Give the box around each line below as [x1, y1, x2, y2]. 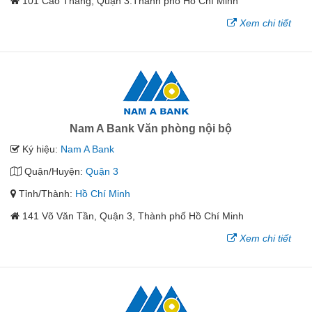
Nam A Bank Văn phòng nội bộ [70, 123, 232, 134]
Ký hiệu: [19, 143, 61, 155]
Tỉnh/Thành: [16, 188, 75, 199]
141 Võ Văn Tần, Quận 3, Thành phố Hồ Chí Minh [22, 210, 244, 221]
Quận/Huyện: [22, 166, 86, 177]
